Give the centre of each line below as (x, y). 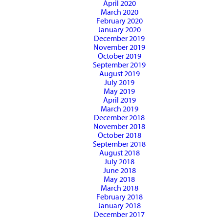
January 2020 (119, 30)
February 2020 (119, 21)
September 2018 (119, 144)
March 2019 (119, 109)
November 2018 (119, 126)
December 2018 (119, 118)
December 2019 (119, 38)
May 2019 (119, 91)
